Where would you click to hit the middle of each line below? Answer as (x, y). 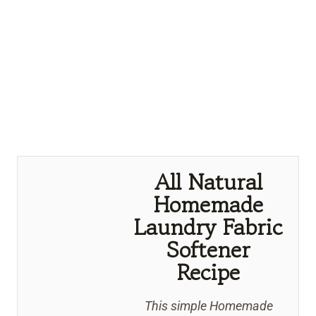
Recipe (209, 273)
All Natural (209, 182)
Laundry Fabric (209, 227)
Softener (209, 250)
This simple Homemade (208, 306)
